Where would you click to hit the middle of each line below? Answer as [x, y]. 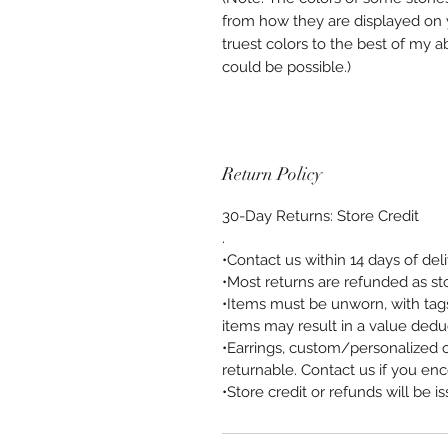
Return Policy [272, 173]
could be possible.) [286, 66]
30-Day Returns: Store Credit [320, 215]
